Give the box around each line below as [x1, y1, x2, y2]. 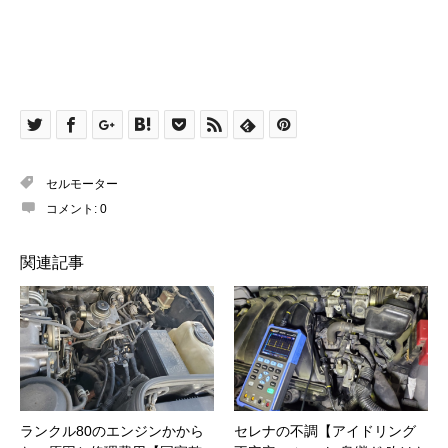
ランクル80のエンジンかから [20, 422, 204, 439]
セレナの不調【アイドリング [234, 422, 416, 439]
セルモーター [46, 177, 118, 192]
